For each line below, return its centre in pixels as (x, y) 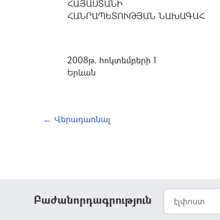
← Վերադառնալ (77, 119)
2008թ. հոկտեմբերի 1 (112, 60)
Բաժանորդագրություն (93, 199)
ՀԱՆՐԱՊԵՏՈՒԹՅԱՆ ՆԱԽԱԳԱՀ (136, 15)
